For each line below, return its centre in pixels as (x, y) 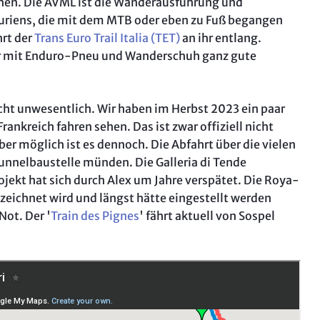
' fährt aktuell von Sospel (207, 215)
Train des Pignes (95, 215)
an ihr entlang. (221, 37)
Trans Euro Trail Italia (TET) (107, 37)
